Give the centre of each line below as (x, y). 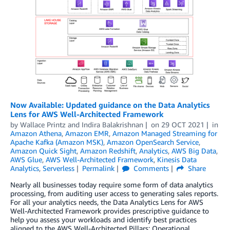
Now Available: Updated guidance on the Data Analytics (110, 104)
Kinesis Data (177, 159)
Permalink (98, 168)
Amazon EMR (87, 133)
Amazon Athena (36, 133)
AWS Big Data (194, 150)
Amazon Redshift (108, 150)
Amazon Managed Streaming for (165, 133)
